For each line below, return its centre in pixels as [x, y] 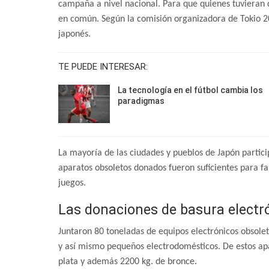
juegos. [72, 183]
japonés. [74, 35]
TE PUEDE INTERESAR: [103, 67]
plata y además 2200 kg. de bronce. [128, 261]
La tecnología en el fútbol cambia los [190, 90]
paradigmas [141, 101]
